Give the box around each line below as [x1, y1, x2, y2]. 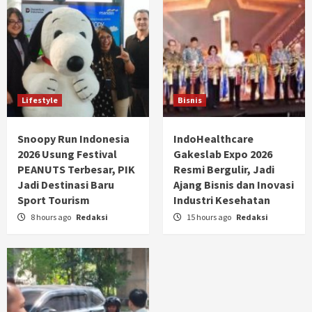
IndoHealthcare [173, 131, 253, 146]
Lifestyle [22, 94, 58, 105]
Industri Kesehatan [173, 192, 270, 207]
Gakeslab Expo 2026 [173, 146, 272, 161]
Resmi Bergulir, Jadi [173, 162, 274, 176]
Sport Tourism [17, 192, 90, 207]
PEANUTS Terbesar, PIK [17, 162, 135, 176]
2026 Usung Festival [17, 146, 117, 161]
